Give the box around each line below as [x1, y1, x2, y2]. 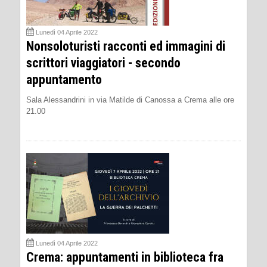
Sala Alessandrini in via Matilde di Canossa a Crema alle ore [26, 95, 234, 104]
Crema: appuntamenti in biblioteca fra [26, 249, 223, 265]
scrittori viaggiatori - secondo [26, 55, 181, 70]
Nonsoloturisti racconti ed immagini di [26, 38, 225, 54]
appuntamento [26, 72, 102, 87]
